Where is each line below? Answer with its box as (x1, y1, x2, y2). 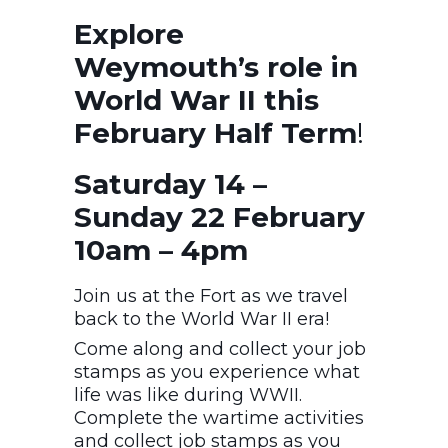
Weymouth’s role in (74, 49, 358, 84)
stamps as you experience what (74, 360, 360, 383)
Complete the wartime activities (74, 406, 364, 429)
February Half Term (74, 115, 357, 150)
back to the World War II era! (74, 307, 329, 330)
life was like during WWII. (74, 383, 302, 406)
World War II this (74, 82, 319, 117)
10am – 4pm (74, 232, 248, 267)
